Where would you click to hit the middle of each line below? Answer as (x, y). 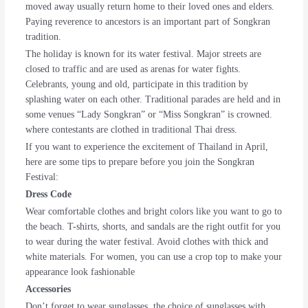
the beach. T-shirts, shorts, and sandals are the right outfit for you (153, 226)
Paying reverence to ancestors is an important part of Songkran (147, 21)
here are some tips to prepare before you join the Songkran (140, 162)
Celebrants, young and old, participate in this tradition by (136, 84)
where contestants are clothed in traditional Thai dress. (131, 129)
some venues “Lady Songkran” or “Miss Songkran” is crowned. (148, 114)
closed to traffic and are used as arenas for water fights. (133, 69)
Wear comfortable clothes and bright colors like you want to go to (153, 211)
